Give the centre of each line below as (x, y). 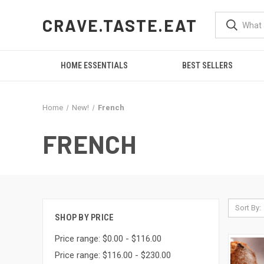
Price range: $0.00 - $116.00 (108, 238)
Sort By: (248, 208)
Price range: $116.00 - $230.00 (113, 255)
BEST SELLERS (208, 65)
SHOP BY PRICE (85, 217)
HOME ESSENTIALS (95, 65)
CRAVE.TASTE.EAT (120, 25)
